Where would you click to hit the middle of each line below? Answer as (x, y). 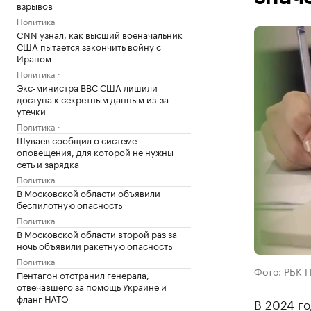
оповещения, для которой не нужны (95, 151)
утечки (31, 110)
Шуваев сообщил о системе (77, 140)
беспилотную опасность (69, 204)
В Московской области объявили (89, 192)
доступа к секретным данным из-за (93, 99)
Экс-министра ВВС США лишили (87, 87)
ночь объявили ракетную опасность (94, 245)
